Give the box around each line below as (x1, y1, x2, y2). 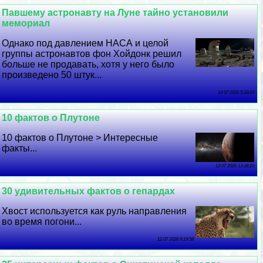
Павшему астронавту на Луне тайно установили (2, 7, 229, 18)
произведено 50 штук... (2, 69, 102, 80)
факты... (2, 143, 38, 153)
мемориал (2, 18, 50, 28)
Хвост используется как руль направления (2, 205, 187, 216)
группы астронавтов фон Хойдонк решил (2, 48, 182, 59)
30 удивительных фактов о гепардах (2, 186, 176, 196)
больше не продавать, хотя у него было (2, 59, 175, 69)
